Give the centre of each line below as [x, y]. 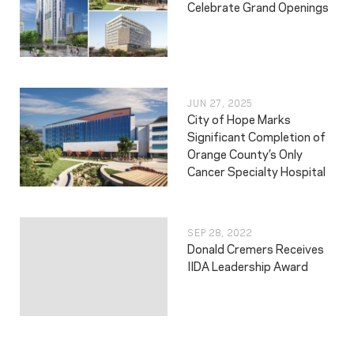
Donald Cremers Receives [255, 249]
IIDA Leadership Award [247, 266]
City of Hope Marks [239, 119]
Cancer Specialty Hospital [256, 171]
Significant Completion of [256, 136]
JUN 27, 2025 [220, 103]
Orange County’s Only [245, 154]
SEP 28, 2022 [219, 233]
